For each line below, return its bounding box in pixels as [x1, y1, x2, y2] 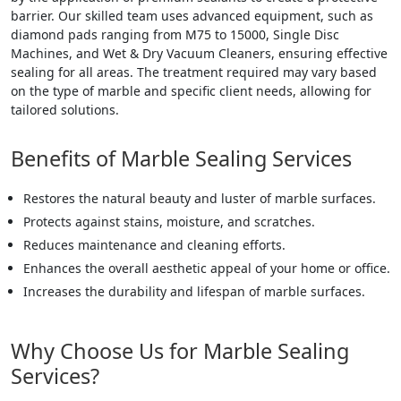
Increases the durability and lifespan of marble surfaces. [23, 282, 365, 300]
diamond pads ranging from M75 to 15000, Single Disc [11, 25, 339, 43]
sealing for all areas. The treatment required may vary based [11, 63, 377, 81]
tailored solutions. [11, 100, 119, 118]
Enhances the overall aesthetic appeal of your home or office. [23, 259, 390, 277]
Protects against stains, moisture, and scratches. [23, 212, 315, 230]
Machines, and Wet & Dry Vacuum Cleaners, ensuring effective [11, 44, 388, 62]
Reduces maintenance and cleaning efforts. [23, 235, 286, 253]
